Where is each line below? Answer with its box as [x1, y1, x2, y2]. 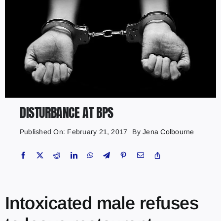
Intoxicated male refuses [4, 193, 199, 214]
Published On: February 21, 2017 [19, 128, 128, 136]
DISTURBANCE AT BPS [19, 103, 113, 123]
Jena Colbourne [143, 128, 194, 136]
